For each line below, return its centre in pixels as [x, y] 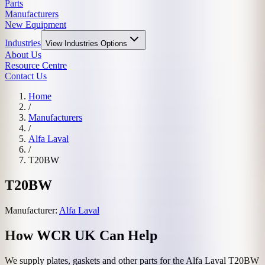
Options [113, 43]
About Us [23, 55]
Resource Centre [36, 65]
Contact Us [26, 76]
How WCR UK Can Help [81, 235]
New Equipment [35, 25]
